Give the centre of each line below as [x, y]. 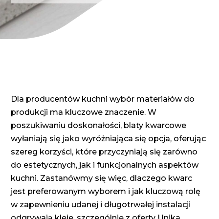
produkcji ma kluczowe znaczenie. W [84, 112]
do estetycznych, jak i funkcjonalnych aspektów [105, 165]
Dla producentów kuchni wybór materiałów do [103, 99]
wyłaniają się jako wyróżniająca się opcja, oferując [109, 139]
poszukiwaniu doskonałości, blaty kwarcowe [99, 126]
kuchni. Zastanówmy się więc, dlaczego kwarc [102, 178]
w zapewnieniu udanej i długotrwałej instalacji [101, 205]
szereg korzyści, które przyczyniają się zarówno [104, 152]
